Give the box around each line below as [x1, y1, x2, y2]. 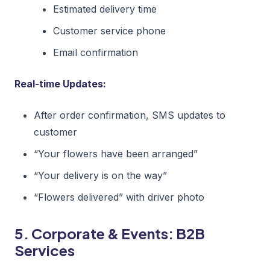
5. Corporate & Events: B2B [14, 224, 205, 242]
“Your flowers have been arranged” [34, 147, 198, 160]
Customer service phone [53, 24, 166, 37]
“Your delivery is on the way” [34, 169, 167, 181]
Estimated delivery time [53, 2, 157, 15]
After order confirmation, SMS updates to [34, 108, 225, 121]
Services [14, 240, 75, 259]
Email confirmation [53, 46, 138, 58]
